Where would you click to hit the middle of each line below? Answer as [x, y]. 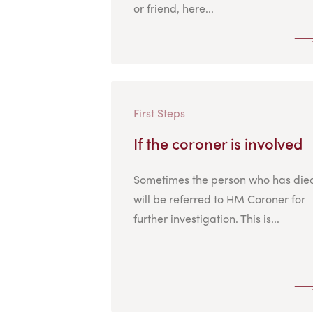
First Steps [159, 112]
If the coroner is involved [218, 143]
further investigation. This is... [206, 218]
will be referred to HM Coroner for [219, 198]
